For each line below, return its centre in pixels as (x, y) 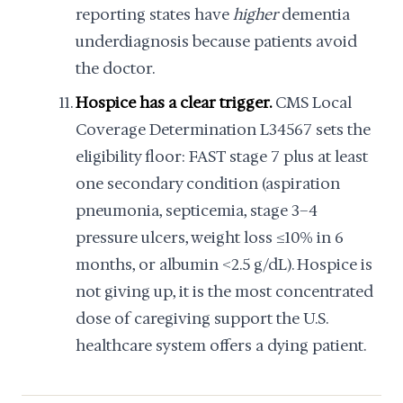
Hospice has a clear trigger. (174, 103)
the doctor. (115, 68)
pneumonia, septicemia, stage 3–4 (197, 210)
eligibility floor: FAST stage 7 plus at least (222, 157)
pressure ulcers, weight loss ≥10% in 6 (210, 237)
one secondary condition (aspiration (208, 184)
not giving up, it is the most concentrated (224, 291)
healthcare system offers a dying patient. (221, 345)
